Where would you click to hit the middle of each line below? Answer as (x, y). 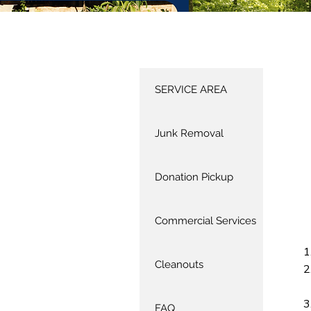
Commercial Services (205, 221)
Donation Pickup (194, 177)
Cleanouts (179, 264)
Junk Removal (189, 133)
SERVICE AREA (191, 90)
